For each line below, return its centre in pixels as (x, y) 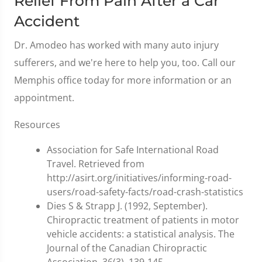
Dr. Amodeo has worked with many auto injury (116, 45)
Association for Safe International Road (133, 150)
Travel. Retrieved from (96, 164)
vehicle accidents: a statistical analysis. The (141, 234)
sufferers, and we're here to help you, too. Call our (125, 63)
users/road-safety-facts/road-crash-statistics (145, 192)
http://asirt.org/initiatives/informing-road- (139, 178)
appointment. (44, 98)
